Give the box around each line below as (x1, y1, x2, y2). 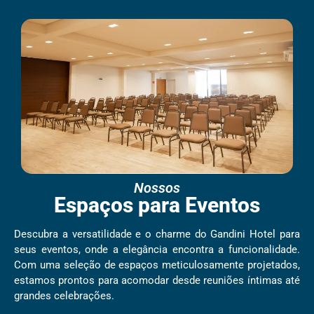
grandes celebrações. (14, 289, 114, 303)
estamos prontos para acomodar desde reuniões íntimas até (14, 274, 300, 287)
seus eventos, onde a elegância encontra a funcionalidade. (14, 243, 300, 257)
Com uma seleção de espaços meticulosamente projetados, (14, 259, 300, 272)
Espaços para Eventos (54, 193, 260, 218)
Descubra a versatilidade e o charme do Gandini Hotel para (14, 228, 300, 241)
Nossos (134, 179, 180, 197)
